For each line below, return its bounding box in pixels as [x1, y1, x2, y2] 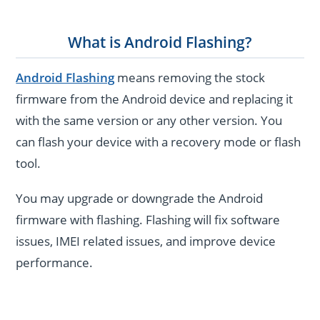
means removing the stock [114, 69, 266, 86]
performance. [16, 254, 94, 271]
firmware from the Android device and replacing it [16, 91, 294, 108]
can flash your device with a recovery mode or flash [16, 134, 301, 151]
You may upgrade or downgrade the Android [16, 189, 264, 206]
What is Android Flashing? [68, 32, 252, 53]
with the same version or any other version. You [16, 112, 283, 129]
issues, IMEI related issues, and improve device [16, 232, 276, 249]
